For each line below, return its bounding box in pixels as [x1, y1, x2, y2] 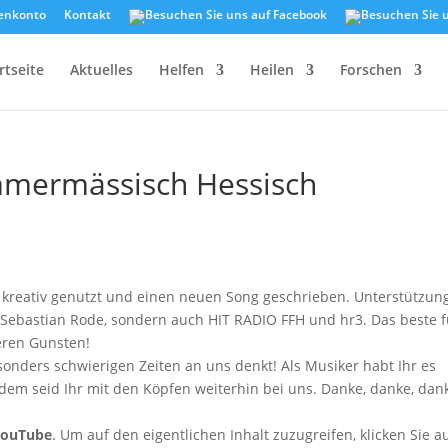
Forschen [339, 60, 402, 79]
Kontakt [63, 6, 111, 23]
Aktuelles [69, 60, 133, 79]
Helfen [158, 60, 204, 79]
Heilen [249, 60, 294, 79]
